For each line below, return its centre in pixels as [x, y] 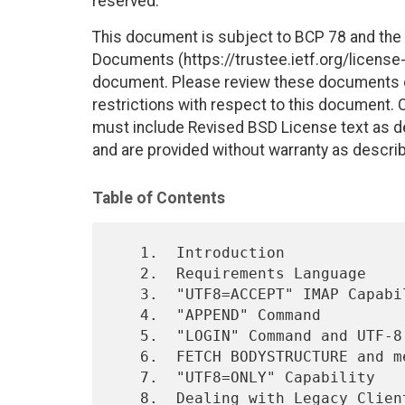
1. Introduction [126, 253]
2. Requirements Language [126, 274]
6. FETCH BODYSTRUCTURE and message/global [126, 357]
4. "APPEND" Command [126, 316]
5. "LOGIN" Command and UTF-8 [126, 336]
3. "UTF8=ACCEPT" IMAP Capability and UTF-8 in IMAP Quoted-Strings [126, 295]
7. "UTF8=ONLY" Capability [126, 378]
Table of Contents [159, 198]
